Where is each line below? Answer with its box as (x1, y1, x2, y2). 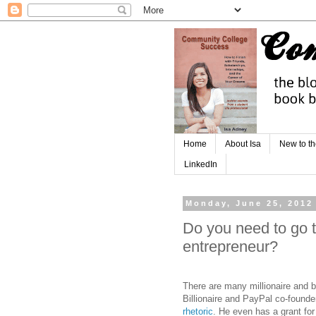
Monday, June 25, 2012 (186, 199, 314, 208)
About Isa (225, 139, 261, 150)
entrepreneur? (183, 238, 278, 256)
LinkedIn (184, 159, 217, 169)
